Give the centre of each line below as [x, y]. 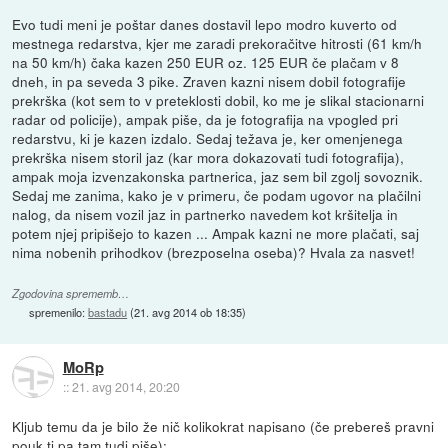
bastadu [108, 312]
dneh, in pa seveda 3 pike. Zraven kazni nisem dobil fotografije [209, 81]
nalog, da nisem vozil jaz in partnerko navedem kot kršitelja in [205, 214]
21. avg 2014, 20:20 [125, 386]
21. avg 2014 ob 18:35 [188, 312]
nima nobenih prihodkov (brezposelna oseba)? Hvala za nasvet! [214, 252]
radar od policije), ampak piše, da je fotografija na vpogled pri [205, 119]
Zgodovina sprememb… [71, 294]
